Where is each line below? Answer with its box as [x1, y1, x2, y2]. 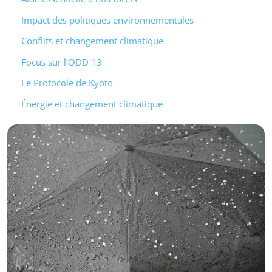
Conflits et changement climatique [21, 35, 163, 47]
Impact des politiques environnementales [21, 13, 194, 26]
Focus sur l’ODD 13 [21, 55, 102, 68]
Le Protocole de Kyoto [21, 76, 113, 89]
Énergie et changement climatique [21, 97, 163, 110]
